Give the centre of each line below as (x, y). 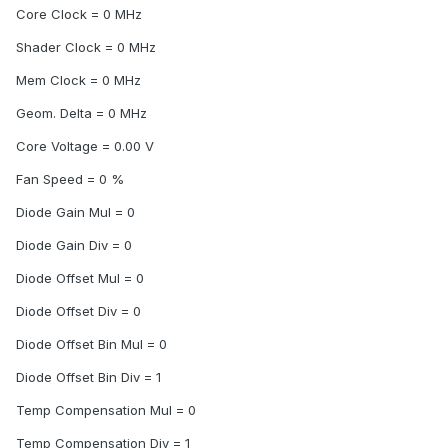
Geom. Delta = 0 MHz (81, 113)
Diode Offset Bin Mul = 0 (91, 344)
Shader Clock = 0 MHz (86, 47)
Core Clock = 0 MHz (79, 14)
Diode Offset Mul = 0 (80, 278)
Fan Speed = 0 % (70, 179)
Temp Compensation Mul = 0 (106, 410)
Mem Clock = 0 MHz (78, 80)
